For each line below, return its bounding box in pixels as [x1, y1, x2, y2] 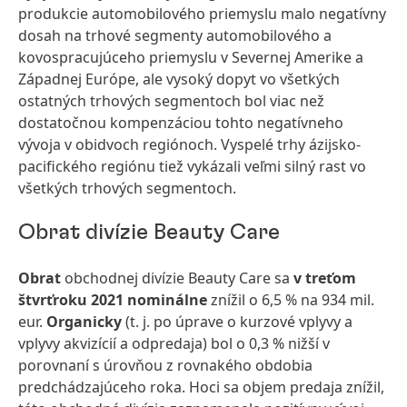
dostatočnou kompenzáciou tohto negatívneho [18, 113, 343, 133]
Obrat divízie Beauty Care [18, 222, 280, 243]
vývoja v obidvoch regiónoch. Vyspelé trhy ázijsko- [18, 134, 361, 154]
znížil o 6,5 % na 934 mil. [207, 290, 374, 310]
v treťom [293, 268, 356, 288]
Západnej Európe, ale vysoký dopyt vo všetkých [18, 69, 340, 89]
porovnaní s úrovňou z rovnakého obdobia [18, 355, 313, 375]
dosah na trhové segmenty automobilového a [18, 25, 332, 45]
